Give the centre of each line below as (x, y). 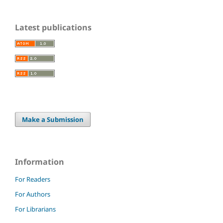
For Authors (33, 194)
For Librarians (35, 209)
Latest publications (53, 28)
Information (40, 162)
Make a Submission (53, 120)
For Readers (33, 179)
